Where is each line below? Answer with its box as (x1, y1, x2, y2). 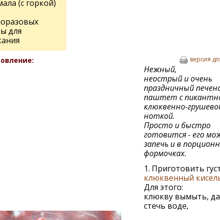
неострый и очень (143, 73, 212, 84)
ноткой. (143, 110, 175, 121)
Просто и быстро (143, 120, 211, 131)
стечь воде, (143, 200, 189, 211)
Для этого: (143, 182, 183, 192)
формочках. (143, 148, 187, 159)
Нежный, (143, 64, 177, 75)
